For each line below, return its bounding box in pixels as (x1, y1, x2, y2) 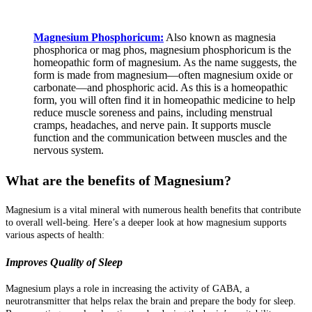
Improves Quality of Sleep (6, 256, 123, 268)
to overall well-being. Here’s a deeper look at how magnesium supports (6, 217, 286, 228)
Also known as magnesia (164, 31, 276, 44)
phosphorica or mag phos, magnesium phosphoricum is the (33, 44, 291, 56)
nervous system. (33, 144, 104, 157)
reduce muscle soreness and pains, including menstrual (33, 107, 272, 119)
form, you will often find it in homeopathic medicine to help (33, 94, 295, 107)
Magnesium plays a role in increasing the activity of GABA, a (6, 283, 249, 295)
